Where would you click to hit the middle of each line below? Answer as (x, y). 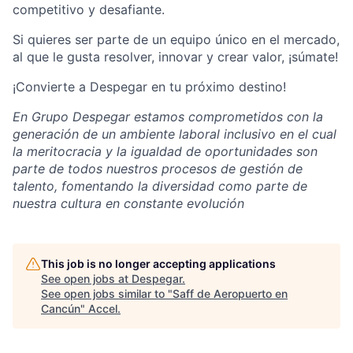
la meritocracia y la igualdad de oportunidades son (165, 151)
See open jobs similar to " (107, 294)
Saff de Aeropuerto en (230, 294)
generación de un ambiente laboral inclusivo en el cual (175, 134)
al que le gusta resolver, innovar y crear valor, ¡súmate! (175, 57)
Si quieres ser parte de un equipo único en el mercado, (176, 39)
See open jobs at (86, 279)
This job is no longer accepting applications (158, 264)
